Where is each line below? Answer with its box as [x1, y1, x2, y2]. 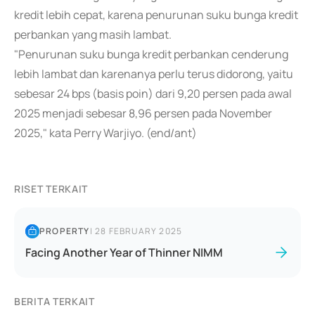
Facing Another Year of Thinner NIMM [25, 245, 223, 260]
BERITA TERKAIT [14, 295, 95, 308]
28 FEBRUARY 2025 [95, 225, 183, 237]
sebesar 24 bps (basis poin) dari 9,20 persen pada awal [14, 86, 292, 101]
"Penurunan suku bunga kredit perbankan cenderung [14, 46, 288, 62]
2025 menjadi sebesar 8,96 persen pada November [14, 105, 272, 121]
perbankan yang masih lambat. [14, 27, 172, 42]
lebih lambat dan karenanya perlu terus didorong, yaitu [14, 66, 293, 82]
